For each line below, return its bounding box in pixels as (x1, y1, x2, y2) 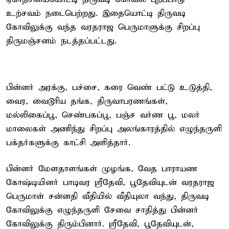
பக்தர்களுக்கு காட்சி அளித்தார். (6, 137, 130, 148)
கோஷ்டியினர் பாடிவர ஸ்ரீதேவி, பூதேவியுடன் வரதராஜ (6, 177, 214, 188)
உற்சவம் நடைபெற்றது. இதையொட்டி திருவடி (6, 8, 186, 19)
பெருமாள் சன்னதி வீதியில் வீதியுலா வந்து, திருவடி (6, 191, 209, 202)
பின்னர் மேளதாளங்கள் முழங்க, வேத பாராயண (6, 163, 197, 174)
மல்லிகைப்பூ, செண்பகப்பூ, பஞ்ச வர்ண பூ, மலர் (6, 109, 200, 121)
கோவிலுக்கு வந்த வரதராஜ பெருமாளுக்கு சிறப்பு (6, 21, 200, 33)
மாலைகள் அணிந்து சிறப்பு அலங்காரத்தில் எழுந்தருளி (6, 123, 222, 134)
